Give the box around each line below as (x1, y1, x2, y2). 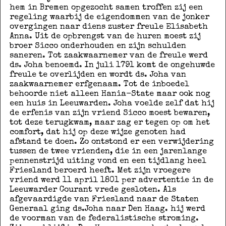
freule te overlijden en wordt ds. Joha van (9, 71, 186, 79)
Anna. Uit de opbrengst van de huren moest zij (9, 32, 201, 41)
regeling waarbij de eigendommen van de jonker (9, 13, 209, 22)
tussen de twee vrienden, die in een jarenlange (9, 147, 207, 156)
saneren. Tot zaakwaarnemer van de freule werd (9, 51, 208, 60)
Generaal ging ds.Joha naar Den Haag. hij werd (9, 205, 205, 213)
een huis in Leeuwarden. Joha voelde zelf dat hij (9, 99, 214, 108)
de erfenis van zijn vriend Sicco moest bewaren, (9, 109, 210, 118)
